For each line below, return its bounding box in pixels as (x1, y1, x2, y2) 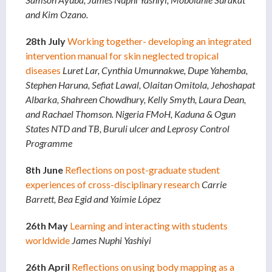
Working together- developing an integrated (67, 35, 251, 47)
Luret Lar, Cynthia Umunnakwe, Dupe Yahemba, (63, 64, 248, 76)
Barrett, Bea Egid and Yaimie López (25, 193, 161, 205)
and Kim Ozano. (25, 8, 88, 21)
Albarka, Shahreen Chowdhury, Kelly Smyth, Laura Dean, (25, 93, 246, 106)
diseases (25, 64, 61, 76)
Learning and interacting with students (70, 220, 228, 232)
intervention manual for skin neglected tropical (25, 50, 219, 62)
